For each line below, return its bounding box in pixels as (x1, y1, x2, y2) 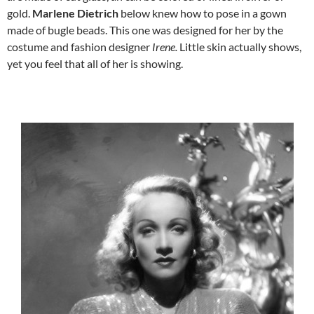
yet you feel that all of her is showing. (7, 56, 183, 70)
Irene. (152, 39, 179, 53)
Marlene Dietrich (32, 6, 121, 20)
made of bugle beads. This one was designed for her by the (7, 22, 283, 36)
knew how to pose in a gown (152, 6, 287, 20)
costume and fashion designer (7, 39, 152, 53)
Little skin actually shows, (179, 39, 301, 53)
